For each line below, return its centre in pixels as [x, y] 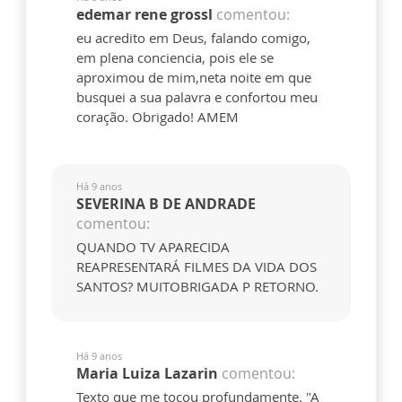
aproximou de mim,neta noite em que [194, 78]
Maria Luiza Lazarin [147, 374]
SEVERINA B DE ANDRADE [166, 204]
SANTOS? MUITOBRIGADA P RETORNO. [197, 287]
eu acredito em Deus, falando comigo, [193, 38]
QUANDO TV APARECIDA [153, 247]
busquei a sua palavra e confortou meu [197, 97]
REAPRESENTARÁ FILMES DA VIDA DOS [197, 267]
